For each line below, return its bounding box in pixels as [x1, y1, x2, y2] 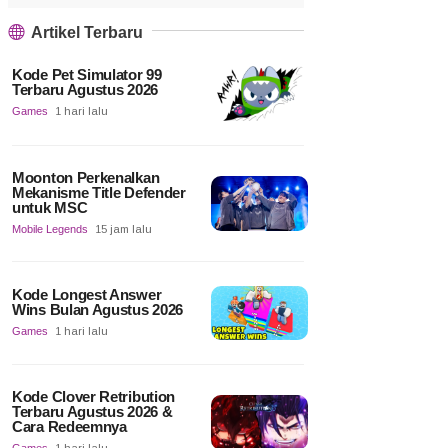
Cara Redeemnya [12, 418, 127, 436]
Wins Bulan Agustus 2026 [12, 300, 184, 318]
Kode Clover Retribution [12, 388, 176, 406]
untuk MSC [12, 198, 88, 216]
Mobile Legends [12, 222, 88, 235]
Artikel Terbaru [28, 24, 143, 42]
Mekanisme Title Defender [12, 183, 186, 201]
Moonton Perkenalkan [12, 168, 160, 186]
